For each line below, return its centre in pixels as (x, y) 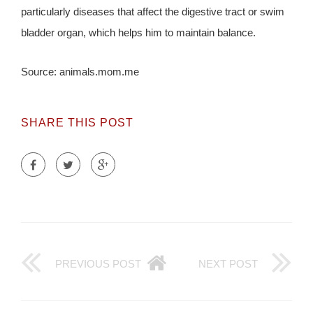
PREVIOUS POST (98, 264)
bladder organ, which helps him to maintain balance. (138, 33)
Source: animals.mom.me (80, 72)
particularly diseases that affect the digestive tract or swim (153, 12)
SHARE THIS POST (77, 123)
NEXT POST (228, 264)
